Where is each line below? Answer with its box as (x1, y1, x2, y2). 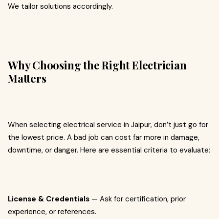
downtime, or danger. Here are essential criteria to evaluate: (8, 145, 210, 155)
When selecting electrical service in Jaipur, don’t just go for (8, 120, 208, 130)
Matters (8, 71, 46, 86)
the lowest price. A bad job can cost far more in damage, (8, 132, 199, 142)
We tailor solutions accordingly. (8, 1, 113, 11)
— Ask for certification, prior (89, 194, 186, 204)
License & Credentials (8, 194, 89, 204)
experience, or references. (8, 207, 96, 217)
